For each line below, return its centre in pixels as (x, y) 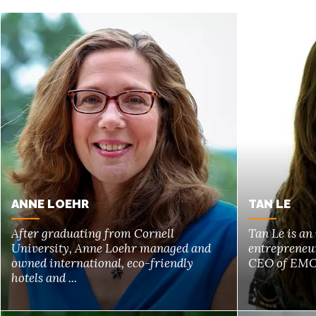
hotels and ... (44, 278)
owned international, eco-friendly (102, 263)
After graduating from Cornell (93, 233)
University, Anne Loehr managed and (111, 248)
